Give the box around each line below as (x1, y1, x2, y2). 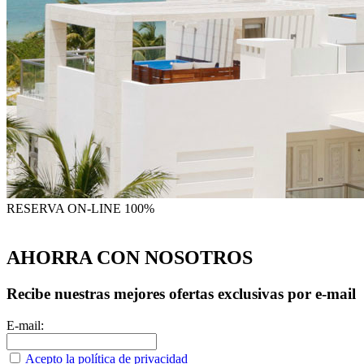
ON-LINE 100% (67, 201, 154, 216)
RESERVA (6, 201, 64, 216)
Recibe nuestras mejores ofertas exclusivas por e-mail (6, 285, 356, 303)
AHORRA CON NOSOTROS (6, 247, 253, 269)
